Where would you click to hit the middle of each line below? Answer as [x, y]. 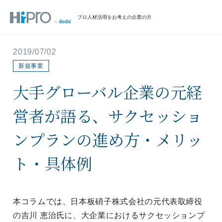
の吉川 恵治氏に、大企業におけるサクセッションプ [109, 215]
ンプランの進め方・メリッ [108, 139]
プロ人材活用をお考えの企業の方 [114, 17]
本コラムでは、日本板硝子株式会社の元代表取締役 [108, 201]
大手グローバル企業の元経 [108, 92]
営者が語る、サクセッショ [108, 115]
